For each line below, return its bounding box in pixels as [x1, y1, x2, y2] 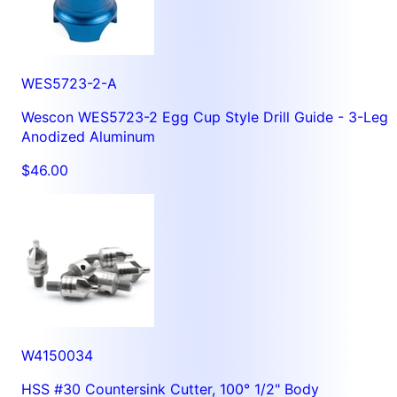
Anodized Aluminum [21, 127, 155, 145]
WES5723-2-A [21, 74, 117, 92]
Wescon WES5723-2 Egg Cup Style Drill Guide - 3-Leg [21, 107, 388, 126]
